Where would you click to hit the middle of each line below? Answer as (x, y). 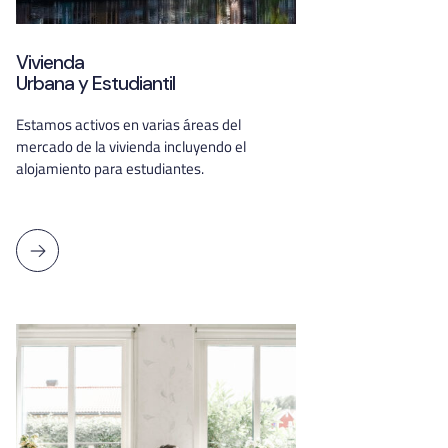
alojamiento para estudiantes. (110, 168)
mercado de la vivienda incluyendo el (131, 146)
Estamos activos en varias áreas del (128, 124)
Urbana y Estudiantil (95, 83)
